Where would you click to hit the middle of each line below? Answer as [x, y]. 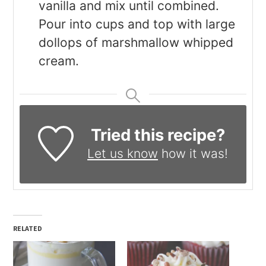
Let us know [123, 154]
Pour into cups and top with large [137, 24]
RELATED [28, 229]
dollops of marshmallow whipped [136, 43]
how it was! [193, 154]
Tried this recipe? [158, 135]
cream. [59, 61]
